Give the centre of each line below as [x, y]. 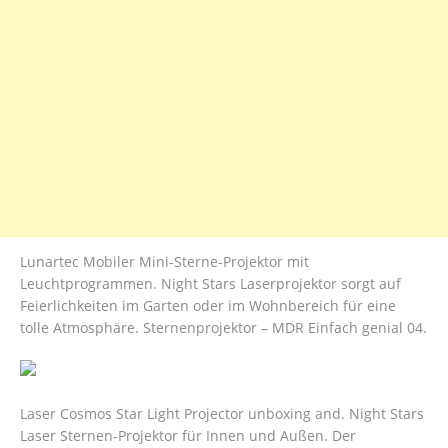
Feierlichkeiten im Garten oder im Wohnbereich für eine [208, 306]
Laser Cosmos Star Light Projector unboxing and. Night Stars [222, 414]
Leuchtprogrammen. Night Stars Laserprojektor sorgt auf [210, 284]
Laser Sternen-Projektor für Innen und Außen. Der [188, 436]
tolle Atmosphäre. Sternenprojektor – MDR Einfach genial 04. [223, 328]
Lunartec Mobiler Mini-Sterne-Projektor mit [164, 262]
